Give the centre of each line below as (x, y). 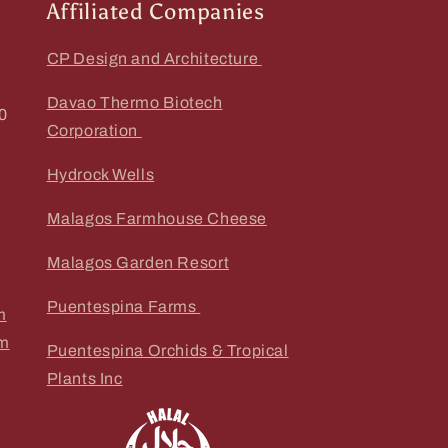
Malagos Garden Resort (138, 262)
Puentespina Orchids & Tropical (167, 350)
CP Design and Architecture (154, 58)
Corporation (94, 130)
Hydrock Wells (100, 174)
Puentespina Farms (123, 306)
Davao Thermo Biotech (134, 102)
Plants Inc (84, 378)
